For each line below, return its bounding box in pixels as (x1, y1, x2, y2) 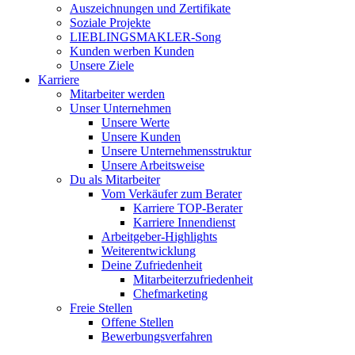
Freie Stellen (70, 301, 132, 315)
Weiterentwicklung (101, 244, 196, 258)
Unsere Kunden (101, 130, 181, 143)
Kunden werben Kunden (70, 44, 194, 58)
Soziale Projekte (70, 16, 151, 29)
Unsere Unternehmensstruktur (101, 144, 251, 158)
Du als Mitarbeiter (70, 173, 160, 186)
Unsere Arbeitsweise (101, 158, 204, 172)
